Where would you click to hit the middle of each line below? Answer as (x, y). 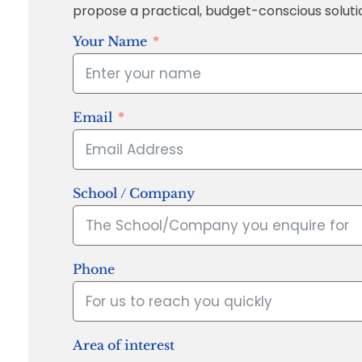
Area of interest (123, 346)
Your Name (109, 42)
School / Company (133, 194)
